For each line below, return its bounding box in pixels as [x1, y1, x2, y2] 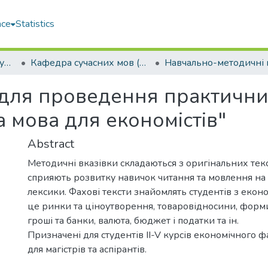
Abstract [28, 136, 74, 152]
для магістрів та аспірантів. [28, 243, 147, 256]
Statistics [16, 17, 55, 31]
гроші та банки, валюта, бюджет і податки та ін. [28, 214, 239, 227]
